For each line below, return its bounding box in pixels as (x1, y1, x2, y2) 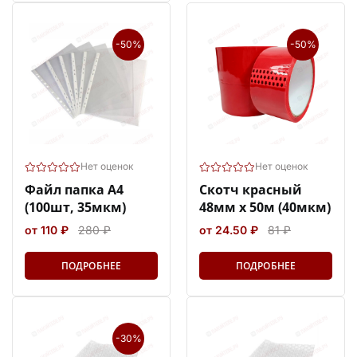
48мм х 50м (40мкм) (199, 198, 331, 216)
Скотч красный (199, 180, 302, 198)
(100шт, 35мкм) (25, 198, 126, 216)
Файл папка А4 (25, 180, 124, 198)
